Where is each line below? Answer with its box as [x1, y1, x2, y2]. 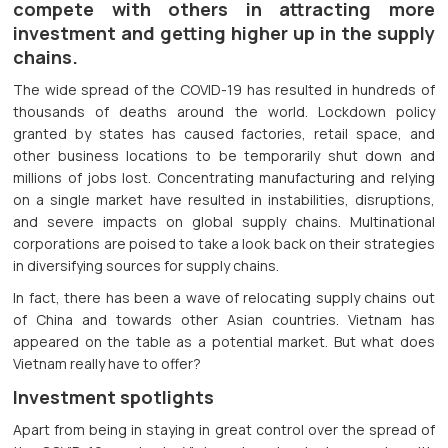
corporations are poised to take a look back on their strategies [13, 234, 435, 254]
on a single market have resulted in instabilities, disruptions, [13, 190, 435, 210]
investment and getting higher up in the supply [13, 21, 435, 46]
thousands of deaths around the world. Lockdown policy [13, 102, 435, 122]
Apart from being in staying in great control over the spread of [13, 420, 435, 440]
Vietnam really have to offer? [13, 354, 202, 374]
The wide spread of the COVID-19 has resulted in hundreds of [13, 80, 435, 100]
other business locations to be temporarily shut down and [13, 146, 435, 166]
